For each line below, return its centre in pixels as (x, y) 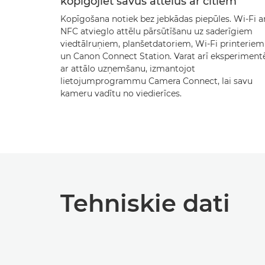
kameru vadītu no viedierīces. (121, 93)
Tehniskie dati (145, 203)
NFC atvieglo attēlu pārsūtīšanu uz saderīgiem (156, 31)
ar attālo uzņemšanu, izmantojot (128, 69)
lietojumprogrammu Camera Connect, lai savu (156, 81)
